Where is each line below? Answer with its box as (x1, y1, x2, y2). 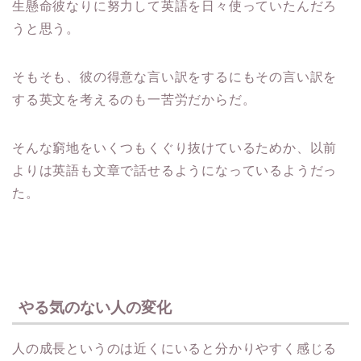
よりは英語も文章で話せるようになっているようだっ (12, 163, 338, 177)
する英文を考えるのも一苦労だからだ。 (12, 92, 256, 106)
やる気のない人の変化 (19, 299, 172, 317)
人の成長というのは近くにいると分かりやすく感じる (12, 342, 338, 356)
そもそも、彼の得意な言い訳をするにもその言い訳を (12, 69, 338, 84)
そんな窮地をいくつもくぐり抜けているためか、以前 (12, 140, 338, 155)
